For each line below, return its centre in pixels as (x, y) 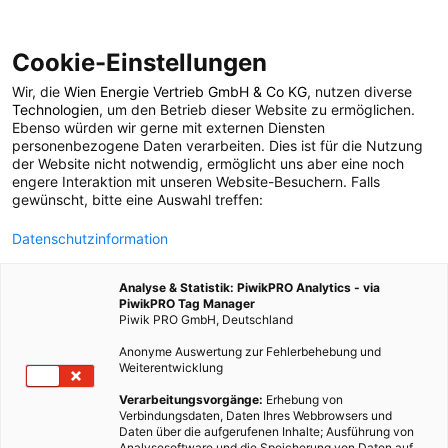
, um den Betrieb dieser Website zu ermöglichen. (257, 109)
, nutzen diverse (359, 91)
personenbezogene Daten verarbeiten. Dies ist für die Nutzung (217, 145)
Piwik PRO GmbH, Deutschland (206, 319)
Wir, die (38, 91)
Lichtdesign (224, 155)
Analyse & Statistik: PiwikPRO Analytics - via (249, 287)
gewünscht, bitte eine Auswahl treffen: (137, 199)
